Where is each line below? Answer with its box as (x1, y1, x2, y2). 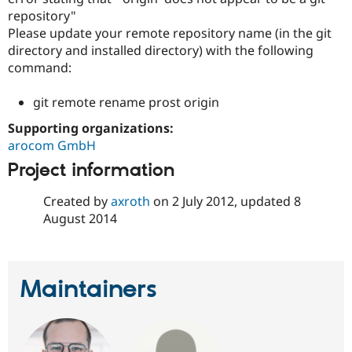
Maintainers (20, 273, 157, 306)
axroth (110, 192, 150, 210)
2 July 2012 (171, 192, 234, 210)
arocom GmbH (8, 136, 96, 154)
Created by (42, 192, 111, 210)
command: (8, 58, 71, 76)
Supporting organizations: (8, 119, 177, 137)
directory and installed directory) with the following (8, 41, 313, 59)
